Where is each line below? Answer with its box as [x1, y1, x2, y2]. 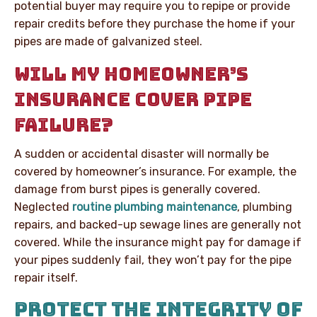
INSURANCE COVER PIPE [14, 86, 252, 112]
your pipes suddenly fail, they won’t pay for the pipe [14, 253, 292, 267]
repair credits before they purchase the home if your [14, 16, 295, 30]
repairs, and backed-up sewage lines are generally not [14, 217, 301, 231]
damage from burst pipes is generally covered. [14, 182, 260, 196]
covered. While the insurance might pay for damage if [14, 235, 301, 249]
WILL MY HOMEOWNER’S [14, 61, 248, 86]
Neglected [14, 200, 72, 214]
